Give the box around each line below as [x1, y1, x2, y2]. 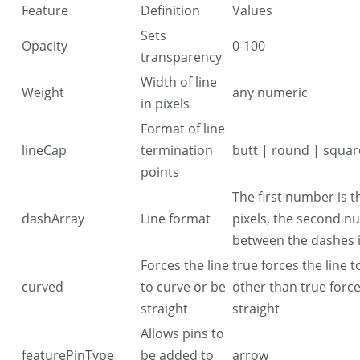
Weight [22, 83, 64, 101]
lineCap [22, 141, 67, 159]
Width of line [141, 72, 217, 91]
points [141, 162, 179, 181]
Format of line [141, 119, 225, 137]
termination [141, 141, 213, 159]
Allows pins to [141, 324, 224, 342]
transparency [141, 47, 222, 66]
